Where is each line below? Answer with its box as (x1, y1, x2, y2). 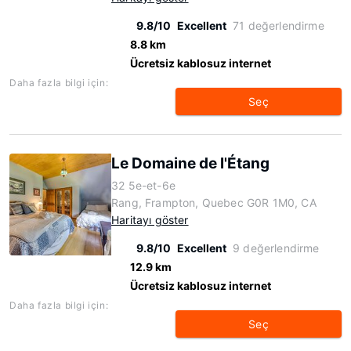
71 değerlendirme (233, 19, 324, 32)
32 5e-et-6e (111, 179, 175, 192)
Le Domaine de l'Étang (111, 154, 270, 172)
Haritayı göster (111, 213, 189, 226)
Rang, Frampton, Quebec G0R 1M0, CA (111, 196, 317, 209)
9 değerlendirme (233, 241, 320, 255)
